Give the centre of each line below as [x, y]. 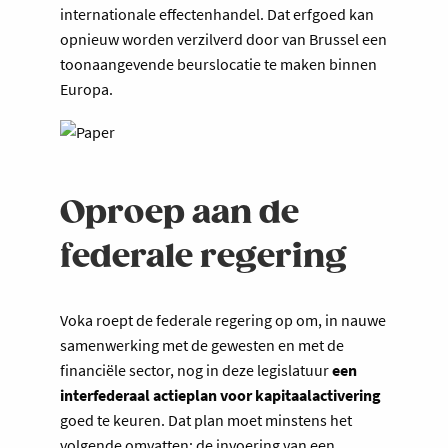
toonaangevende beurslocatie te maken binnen [218, 64]
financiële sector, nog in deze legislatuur [196, 370]
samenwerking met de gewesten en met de [202, 345]
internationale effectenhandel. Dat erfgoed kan [217, 14]
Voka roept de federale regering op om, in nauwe [223, 320]
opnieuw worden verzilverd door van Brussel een [223, 39]
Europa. [86, 89]
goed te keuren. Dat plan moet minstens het [206, 420]
